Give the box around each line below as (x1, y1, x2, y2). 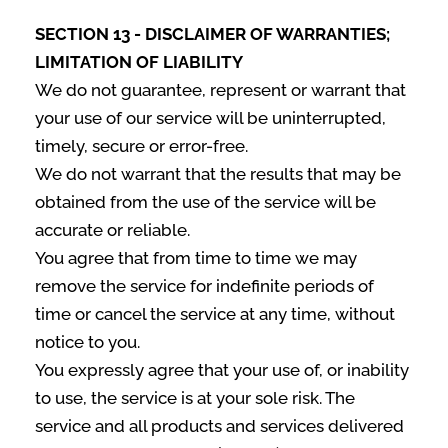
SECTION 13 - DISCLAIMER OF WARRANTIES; (35, 24, 390, 44)
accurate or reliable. (35, 220, 190, 240)
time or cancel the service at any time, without (35, 304, 395, 324)
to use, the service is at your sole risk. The (35, 388, 355, 408)
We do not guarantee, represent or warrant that (35, 80, 406, 100)
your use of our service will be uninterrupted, (35, 108, 386, 128)
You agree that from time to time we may (35, 248, 357, 268)
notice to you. (35, 332, 140, 352)
